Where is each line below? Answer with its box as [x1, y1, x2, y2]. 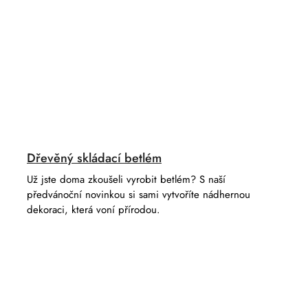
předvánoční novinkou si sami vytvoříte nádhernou [27, 187, 250, 203]
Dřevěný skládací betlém [27, 149, 162, 168]
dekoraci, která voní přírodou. [27, 202, 160, 218]
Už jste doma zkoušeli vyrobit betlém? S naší [27, 172, 225, 188]
